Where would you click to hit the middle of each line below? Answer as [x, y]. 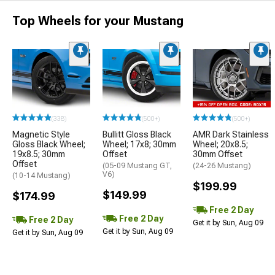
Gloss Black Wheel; [49, 144]
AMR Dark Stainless [231, 134]
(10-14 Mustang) [41, 175]
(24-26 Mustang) [222, 165]
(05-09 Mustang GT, [137, 165]
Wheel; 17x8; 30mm [139, 144]
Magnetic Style [41, 134]
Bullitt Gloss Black [137, 134]
